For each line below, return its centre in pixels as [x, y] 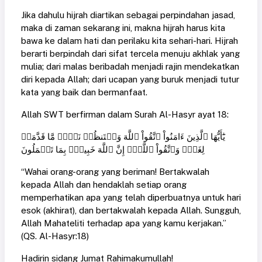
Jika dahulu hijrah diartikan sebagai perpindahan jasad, [128, 15]
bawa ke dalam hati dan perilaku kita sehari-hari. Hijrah [130, 40]
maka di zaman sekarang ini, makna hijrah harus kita [123, 27]
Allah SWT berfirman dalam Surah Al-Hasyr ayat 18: [125, 114]
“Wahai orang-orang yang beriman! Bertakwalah [115, 171]
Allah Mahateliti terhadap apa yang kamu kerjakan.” [124, 223]
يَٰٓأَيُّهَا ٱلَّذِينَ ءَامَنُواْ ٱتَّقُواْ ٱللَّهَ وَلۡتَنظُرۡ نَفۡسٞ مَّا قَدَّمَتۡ [123, 136]
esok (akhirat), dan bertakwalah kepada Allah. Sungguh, [131, 210]
